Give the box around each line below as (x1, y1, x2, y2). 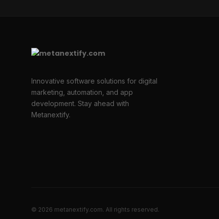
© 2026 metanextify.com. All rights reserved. (31, 206, 159, 214)
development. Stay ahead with (31, 99, 129, 108)
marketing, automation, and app (31, 88, 133, 97)
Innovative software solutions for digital (31, 77, 157, 86)
